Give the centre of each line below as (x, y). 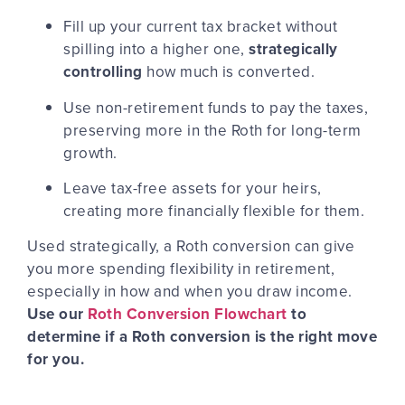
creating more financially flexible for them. (214, 210)
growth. (92, 152)
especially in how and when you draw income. (190, 292)
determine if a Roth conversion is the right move (202, 337)
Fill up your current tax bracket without (200, 27)
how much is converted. (228, 72)
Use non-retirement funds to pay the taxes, (216, 107)
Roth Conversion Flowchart (188, 314)
